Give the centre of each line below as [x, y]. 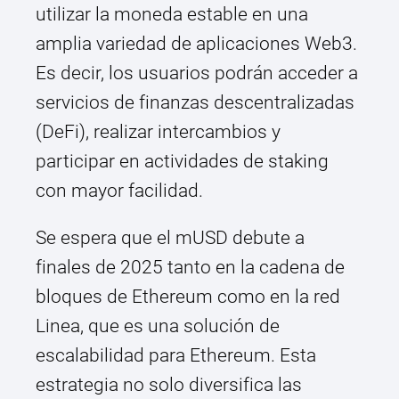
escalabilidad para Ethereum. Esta [176, 356]
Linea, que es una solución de [158, 326]
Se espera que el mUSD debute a [170, 238]
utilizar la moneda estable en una [172, 15]
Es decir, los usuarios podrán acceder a [197, 73]
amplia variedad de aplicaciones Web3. [196, 44]
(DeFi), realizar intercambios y [158, 132]
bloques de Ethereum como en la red [188, 297]
